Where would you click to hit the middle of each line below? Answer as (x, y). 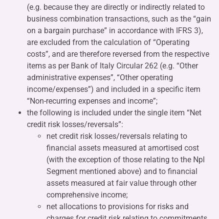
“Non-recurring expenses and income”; (92, 101)
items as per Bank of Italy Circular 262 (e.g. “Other (112, 66)
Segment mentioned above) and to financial (122, 171)
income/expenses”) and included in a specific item (114, 89)
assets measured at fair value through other (121, 183)
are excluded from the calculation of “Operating (108, 42)
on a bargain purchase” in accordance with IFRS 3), (115, 30)
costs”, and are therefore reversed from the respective (118, 54)
